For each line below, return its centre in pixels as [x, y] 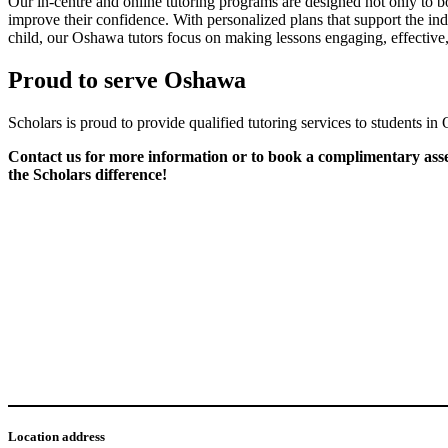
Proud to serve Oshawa [127, 80]
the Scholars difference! [87, 175]
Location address [56, 437]
